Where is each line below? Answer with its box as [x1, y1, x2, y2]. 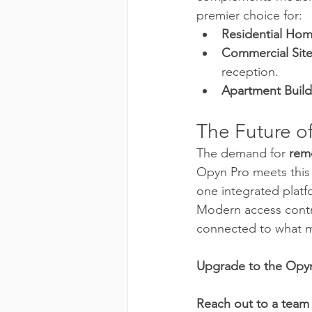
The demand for [196, 145, 289, 161]
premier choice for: [196, 7, 302, 23]
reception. [221, 63, 279, 79]
